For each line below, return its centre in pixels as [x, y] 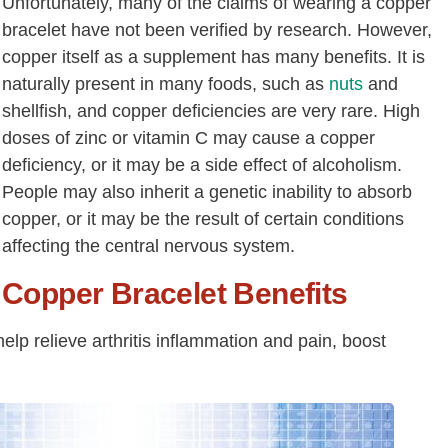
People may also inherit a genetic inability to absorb [207, 192]
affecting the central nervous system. [148, 246]
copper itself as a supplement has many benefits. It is [213, 57]
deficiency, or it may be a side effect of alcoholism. [202, 165]
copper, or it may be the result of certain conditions [203, 219]
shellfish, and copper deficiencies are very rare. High [211, 111]
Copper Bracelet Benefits [175, 293]
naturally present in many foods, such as [165, 84]
